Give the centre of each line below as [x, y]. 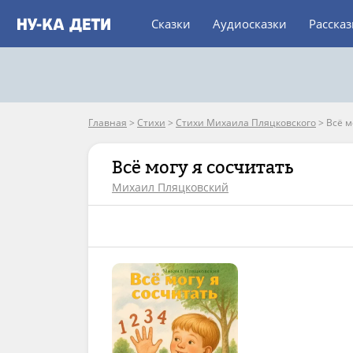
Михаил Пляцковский [170, 187]
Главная [108, 123]
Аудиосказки [250, 24]
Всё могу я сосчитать [203, 167]
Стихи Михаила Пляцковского [246, 123]
